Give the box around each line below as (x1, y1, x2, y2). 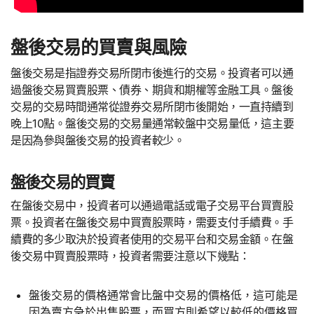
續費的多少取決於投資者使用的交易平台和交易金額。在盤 (11, 232, 294, 247)
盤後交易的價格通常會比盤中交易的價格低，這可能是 (28, 288, 298, 303)
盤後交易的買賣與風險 (11, 36, 186, 59)
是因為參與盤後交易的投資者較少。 (11, 132, 185, 147)
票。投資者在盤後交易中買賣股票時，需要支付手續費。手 (11, 215, 294, 230)
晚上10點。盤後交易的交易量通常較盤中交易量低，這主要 (11, 116, 294, 130)
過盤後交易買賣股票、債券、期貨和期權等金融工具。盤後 (11, 82, 294, 97)
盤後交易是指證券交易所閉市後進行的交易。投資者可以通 (11, 65, 294, 80)
